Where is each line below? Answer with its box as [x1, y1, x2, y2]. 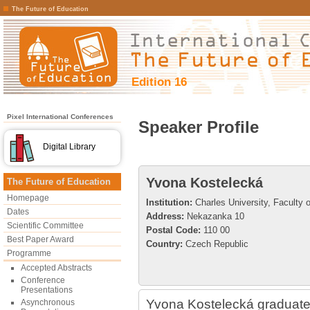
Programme [7, 248, 51, 258]
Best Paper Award [7, 235, 74, 244]
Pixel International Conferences [7, 113, 113, 120]
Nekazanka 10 [184, 211, 244, 221]
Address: [146, 211, 184, 221]
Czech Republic [183, 239, 248, 249]
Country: [146, 239, 183, 249]
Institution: [146, 197, 192, 208]
